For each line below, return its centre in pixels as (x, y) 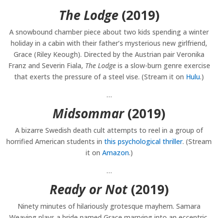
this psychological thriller (143, 142)
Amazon (115, 153)
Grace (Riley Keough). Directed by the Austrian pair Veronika (109, 54)
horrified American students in (55, 142)
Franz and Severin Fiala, (46, 66)
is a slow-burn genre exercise (163, 66)
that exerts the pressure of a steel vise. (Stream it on (100, 77)
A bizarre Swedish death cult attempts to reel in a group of (109, 130)
